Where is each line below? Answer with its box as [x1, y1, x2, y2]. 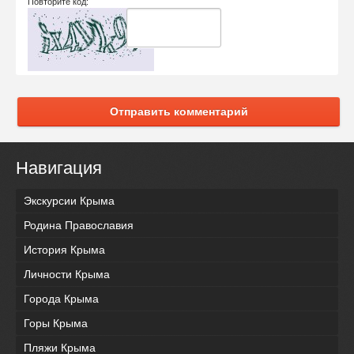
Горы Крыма [24, 316, 88, 330]
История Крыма [24, 243, 105, 256]
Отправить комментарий [109, 104, 248, 118]
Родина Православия [24, 218, 134, 232]
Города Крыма [24, 292, 99, 305]
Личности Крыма [24, 267, 110, 281]
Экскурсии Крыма [24, 194, 115, 207]
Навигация [16, 157, 102, 178]
